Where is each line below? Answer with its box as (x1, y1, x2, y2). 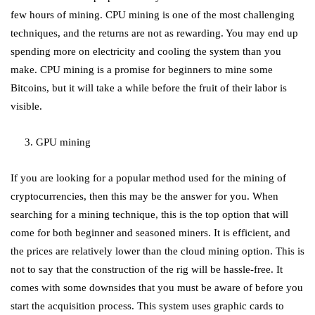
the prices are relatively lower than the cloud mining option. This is (11, 245, 304, 257)
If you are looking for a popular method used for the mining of (11, 172, 286, 184)
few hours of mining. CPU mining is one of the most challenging (11, 9, 295, 20)
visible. (11, 101, 42, 112)
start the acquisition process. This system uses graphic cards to (11, 300, 284, 311)
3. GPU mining (11, 136, 94, 148)
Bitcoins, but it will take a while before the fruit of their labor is (11, 82, 287, 94)
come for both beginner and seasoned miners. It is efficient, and (11, 227, 290, 238)
